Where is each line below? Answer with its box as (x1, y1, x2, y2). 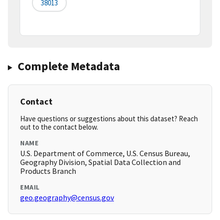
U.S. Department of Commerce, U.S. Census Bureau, (20, 148, 190, 159)
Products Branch (20, 166, 76, 176)
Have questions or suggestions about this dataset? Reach (20, 114, 198, 124)
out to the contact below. (20, 122, 98, 132)
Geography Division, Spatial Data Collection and (20, 157, 181, 167)
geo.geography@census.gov (20, 192, 114, 203)
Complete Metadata (17, 58, 120, 74)
